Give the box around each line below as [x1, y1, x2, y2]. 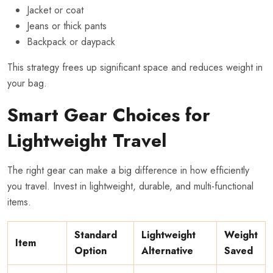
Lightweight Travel [7, 127, 166, 154]
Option [74, 244, 107, 258]
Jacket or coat [27, 3, 83, 18]
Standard [74, 228, 117, 243]
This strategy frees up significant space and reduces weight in [7, 60, 263, 75]
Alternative [141, 244, 193, 258]
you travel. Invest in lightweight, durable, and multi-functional [7, 179, 253, 194]
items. [7, 195, 31, 210]
